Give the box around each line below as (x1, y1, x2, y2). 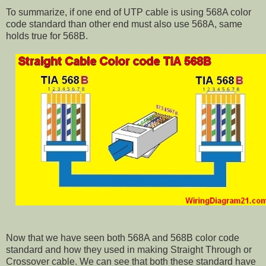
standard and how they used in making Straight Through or (6, 244, 252, 255)
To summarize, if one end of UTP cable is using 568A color (6, 7, 251, 18)
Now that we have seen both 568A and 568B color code (6, 232, 239, 243)
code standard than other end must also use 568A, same (6, 19, 242, 30)
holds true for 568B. (6, 31, 88, 42)
